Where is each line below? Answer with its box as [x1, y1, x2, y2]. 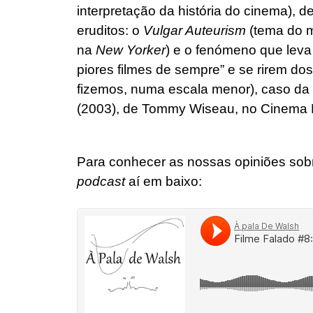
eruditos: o [77, 22, 143, 38]
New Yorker [96, 42, 166, 57]
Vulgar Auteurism [143, 22, 246, 38]
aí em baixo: [125, 173, 202, 189]
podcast [77, 173, 125, 189]
